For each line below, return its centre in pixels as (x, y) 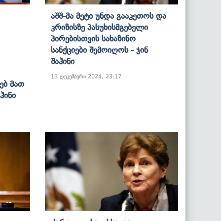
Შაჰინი (63, 61)
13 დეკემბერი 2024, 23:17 (86, 76)
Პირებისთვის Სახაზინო (93, 38)
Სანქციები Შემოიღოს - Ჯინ (99, 50)
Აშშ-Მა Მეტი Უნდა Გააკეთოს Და (109, 16)
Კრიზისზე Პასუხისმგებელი (99, 27)
